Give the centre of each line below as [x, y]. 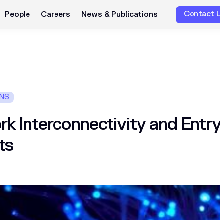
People [18, 14]
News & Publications [119, 14]
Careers [56, 14]
